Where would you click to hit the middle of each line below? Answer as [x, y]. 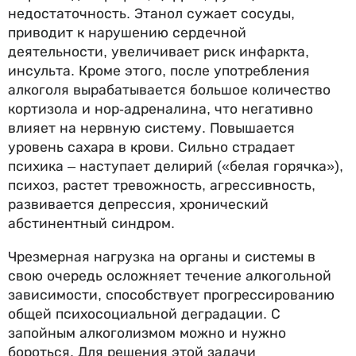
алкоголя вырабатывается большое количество [169, 90]
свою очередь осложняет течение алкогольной [170, 275]
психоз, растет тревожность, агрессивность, [162, 186]
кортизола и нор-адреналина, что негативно [161, 109]
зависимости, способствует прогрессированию [171, 294]
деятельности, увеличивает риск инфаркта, [159, 52]
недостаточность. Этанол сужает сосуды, [151, 14]
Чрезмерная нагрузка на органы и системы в [162, 256]
